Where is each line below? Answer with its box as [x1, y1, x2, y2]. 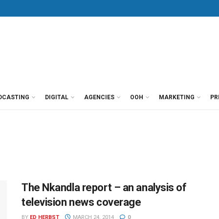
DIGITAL [45, 94, 68, 101]
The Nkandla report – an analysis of [22, 181, 187, 194]
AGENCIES [84, 94, 114, 101]
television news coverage [22, 196, 141, 208]
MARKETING [159, 94, 195, 101]
